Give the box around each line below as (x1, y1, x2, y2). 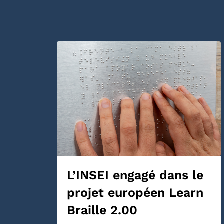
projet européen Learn (67, 185, 203, 200)
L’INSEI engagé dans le (67, 168, 203, 183)
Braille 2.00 (67, 203, 137, 218)
